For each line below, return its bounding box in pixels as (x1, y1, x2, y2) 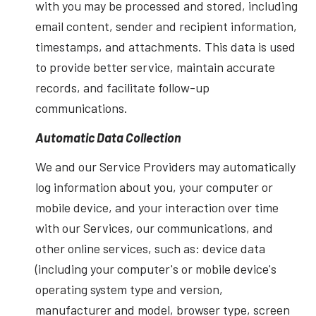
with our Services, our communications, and (35, 220, 273, 236)
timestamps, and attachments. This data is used (35, 39, 296, 55)
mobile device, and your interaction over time (35, 200, 279, 216)
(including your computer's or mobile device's (35, 261, 276, 277)
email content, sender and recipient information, (35, 18, 297, 35)
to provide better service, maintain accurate (35, 59, 275, 75)
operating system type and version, (35, 281, 223, 298)
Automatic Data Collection (35, 129, 181, 145)
